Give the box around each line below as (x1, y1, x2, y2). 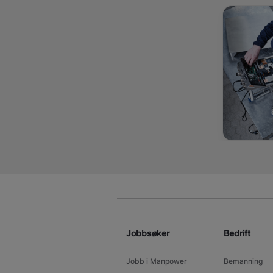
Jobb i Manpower (126, 256, 187, 266)
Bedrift (223, 227, 250, 238)
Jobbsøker (126, 227, 169, 238)
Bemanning (223, 256, 263, 266)
